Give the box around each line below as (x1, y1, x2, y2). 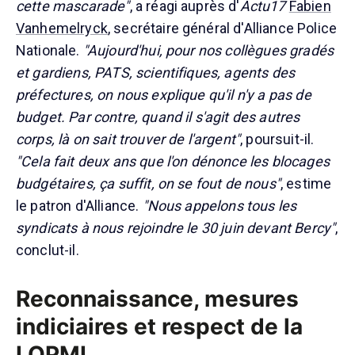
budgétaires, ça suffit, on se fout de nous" (16, 174, 281, 192)
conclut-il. (16, 241, 79, 258)
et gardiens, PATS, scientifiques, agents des (16, 63, 296, 81)
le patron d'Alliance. (16, 197, 143, 214)
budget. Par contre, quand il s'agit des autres (16, 108, 300, 125)
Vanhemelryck (16, 19, 108, 36)
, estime (280, 174, 332, 192)
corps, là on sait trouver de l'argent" (16, 130, 241, 147)
